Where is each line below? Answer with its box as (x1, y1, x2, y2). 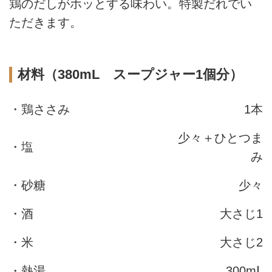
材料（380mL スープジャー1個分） (17, 67, 243, 83)
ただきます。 (9, 15, 82, 29)
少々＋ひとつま (178, 131, 263, 144)
